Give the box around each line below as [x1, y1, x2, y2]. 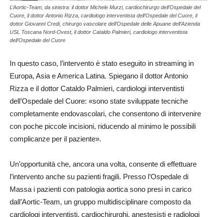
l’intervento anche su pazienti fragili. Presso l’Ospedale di [10, 172, 188, 181]
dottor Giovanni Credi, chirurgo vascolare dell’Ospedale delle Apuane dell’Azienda [10, 21, 200, 27]
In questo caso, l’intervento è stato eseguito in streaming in [10, 59, 194, 67]
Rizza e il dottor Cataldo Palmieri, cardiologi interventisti [10, 84, 184, 93]
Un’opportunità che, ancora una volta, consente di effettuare [10, 160, 197, 168]
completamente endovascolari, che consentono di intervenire [10, 109, 201, 118]
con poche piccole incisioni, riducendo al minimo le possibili [10, 122, 196, 130]
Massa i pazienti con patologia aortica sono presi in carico [10, 185, 191, 193]
